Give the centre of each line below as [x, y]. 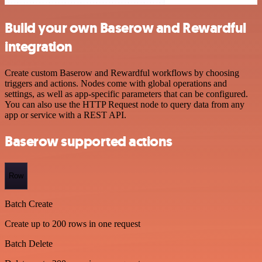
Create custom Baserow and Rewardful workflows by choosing [122, 73]
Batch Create [29, 204]
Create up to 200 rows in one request [73, 223]
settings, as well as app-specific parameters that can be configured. [126, 94]
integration [39, 47]
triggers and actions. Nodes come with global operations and [116, 84]
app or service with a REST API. [65, 115]
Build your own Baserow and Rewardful [125, 28]
